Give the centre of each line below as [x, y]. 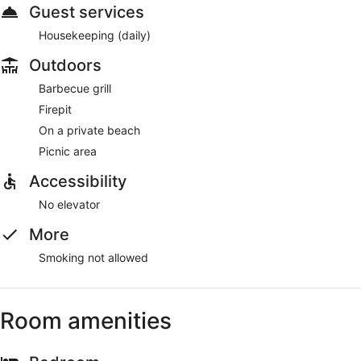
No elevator [69, 204]
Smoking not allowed [93, 257]
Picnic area [68, 151]
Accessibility [78, 181]
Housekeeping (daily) [95, 35]
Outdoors [65, 65]
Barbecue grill [75, 88]
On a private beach [89, 130]
